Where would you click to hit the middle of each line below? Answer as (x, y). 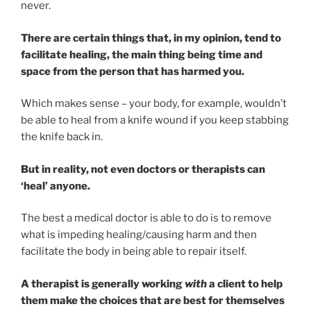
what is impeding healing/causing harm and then (139, 235)
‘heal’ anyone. (56, 186)
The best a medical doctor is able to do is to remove (146, 218)
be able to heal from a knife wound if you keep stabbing (155, 120)
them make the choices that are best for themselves (153, 300)
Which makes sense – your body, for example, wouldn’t (154, 104)
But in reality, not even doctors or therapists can (143, 169)
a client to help (245, 284)
